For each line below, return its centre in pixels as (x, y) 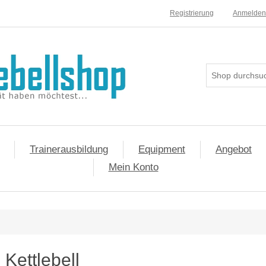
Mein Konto (133, 167)
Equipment (162, 149)
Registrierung (192, 13)
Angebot (234, 149)
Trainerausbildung (69, 149)
